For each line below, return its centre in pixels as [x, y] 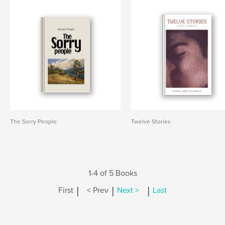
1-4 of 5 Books [113, 173]
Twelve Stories [151, 122]
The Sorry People [33, 122]
